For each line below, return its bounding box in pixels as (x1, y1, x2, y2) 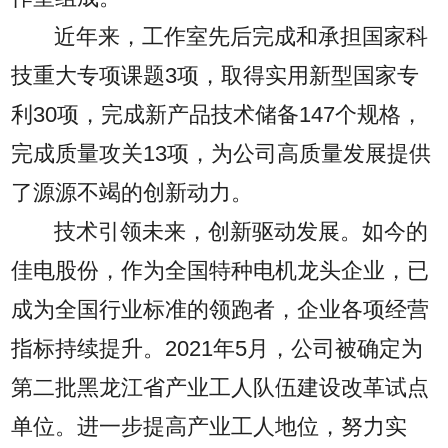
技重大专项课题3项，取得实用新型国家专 (11, 63, 420, 88)
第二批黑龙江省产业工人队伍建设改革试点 (11, 375, 430, 400)
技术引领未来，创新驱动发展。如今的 (54, 219, 429, 244)
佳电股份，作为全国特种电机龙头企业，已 (11, 258, 430, 283)
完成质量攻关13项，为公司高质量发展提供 (11, 141, 432, 166)
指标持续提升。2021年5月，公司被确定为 (11, 336, 424, 361)
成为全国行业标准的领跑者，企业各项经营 (11, 297, 430, 322)
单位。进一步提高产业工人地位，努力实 (11, 414, 408, 439)
